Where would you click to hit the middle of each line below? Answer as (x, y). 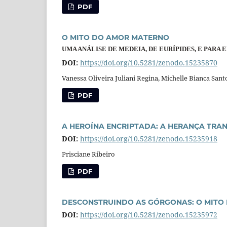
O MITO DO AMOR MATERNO (116, 37)
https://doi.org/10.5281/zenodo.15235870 (149, 62)
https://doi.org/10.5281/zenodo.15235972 (149, 214)
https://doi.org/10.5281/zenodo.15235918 (149, 138)
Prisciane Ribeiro (88, 154)
